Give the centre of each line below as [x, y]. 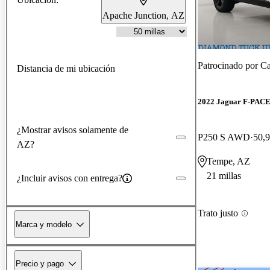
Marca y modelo [44, 224]
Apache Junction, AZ [143, 15]
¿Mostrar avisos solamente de [73, 130]
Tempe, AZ [228, 162]
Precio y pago [40, 263]
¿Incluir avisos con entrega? [70, 178]
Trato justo [218, 213]
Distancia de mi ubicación [66, 68]
